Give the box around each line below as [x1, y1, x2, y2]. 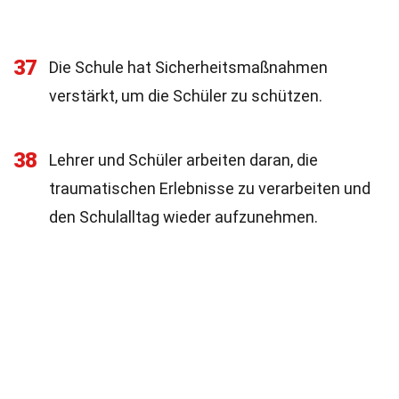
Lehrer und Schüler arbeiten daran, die [49, 151, 318, 169]
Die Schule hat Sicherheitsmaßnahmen [49, 58, 328, 77]
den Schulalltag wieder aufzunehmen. [49, 208, 318, 226]
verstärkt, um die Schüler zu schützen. [49, 86, 322, 105]
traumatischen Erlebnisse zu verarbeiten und [49, 179, 370, 198]
